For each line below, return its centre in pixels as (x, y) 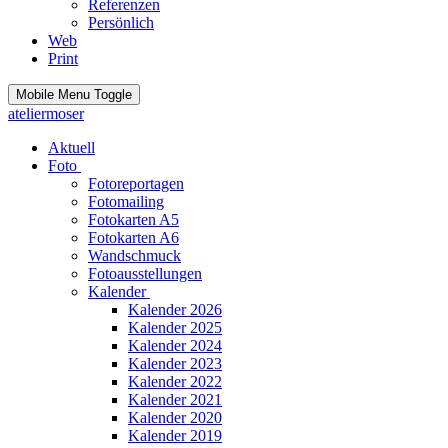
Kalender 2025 (175, 327)
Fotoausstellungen (145, 273)
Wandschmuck (134, 255)
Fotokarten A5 (133, 219)
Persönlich (121, 22)
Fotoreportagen (136, 183)
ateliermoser (46, 113)
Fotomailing (126, 201)
